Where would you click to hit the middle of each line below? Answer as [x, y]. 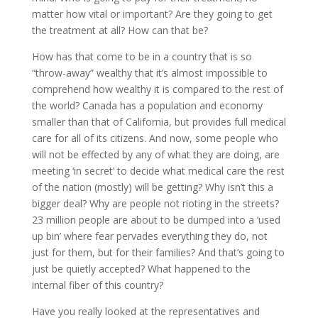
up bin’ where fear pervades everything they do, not [149, 236]
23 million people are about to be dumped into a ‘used [156, 220]
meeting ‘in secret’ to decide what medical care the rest [158, 171]
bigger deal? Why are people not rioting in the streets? [155, 204]
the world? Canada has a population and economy [147, 106]
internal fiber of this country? [97, 285]
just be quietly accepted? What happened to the [141, 269]
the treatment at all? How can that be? [120, 31]
